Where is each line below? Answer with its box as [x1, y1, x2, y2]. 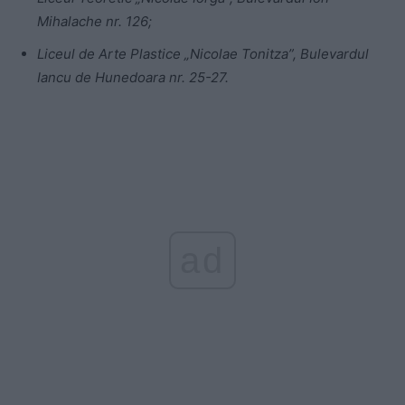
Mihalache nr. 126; [37, 13, 152, 31]
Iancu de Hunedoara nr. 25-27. [37, 69, 229, 87]
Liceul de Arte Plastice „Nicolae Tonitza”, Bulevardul [37, 45, 369, 63]
